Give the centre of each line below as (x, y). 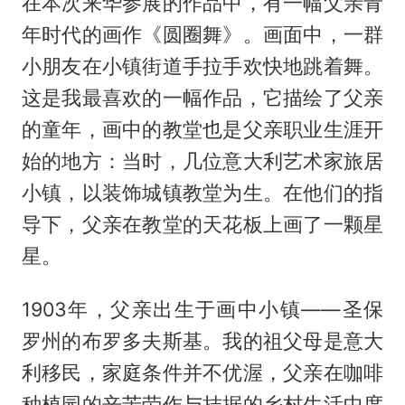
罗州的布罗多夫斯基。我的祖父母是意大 (202, 341)
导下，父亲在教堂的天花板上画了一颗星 (202, 225)
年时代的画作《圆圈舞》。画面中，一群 (202, 35)
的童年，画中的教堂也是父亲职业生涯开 (202, 130)
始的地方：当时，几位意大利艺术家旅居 (202, 161)
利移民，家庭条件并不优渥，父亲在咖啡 (202, 373)
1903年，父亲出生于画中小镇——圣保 (202, 310)
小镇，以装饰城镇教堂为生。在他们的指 (202, 193)
